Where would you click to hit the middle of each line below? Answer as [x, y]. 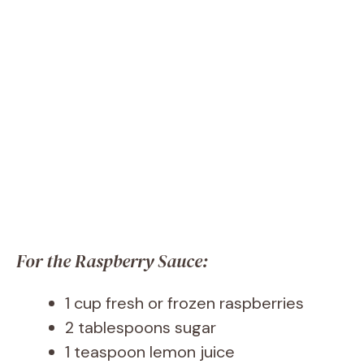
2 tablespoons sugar [141, 328]
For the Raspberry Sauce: [112, 261]
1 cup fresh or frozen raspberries [184, 303]
